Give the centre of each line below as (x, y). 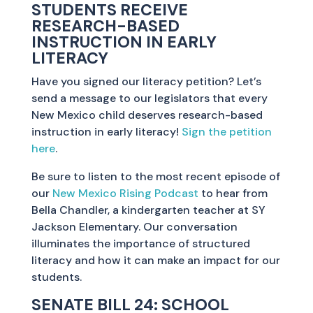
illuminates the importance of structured (140, 243)
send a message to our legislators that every (149, 98)
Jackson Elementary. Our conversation (134, 227)
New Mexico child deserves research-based (147, 115)
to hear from (233, 193)
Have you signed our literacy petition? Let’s (146, 81)
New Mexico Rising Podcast (125, 193)
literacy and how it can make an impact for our (155, 260)
